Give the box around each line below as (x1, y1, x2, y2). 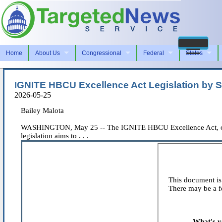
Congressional (82, 49, 121, 56)
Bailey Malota (21, 106, 64, 114)
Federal (143, 49, 164, 56)
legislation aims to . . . (21, 131, 89, 140)
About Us (35, 49, 60, 56)
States (186, 49, 203, 56)
